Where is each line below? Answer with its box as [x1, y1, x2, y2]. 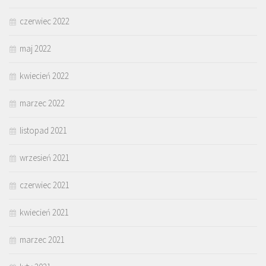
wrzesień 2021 [20, 152, 69, 164]
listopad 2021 [20, 125, 67, 137]
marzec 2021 [20, 234, 65, 246]
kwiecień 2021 [20, 207, 69, 218]
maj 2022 [20, 43, 51, 55]
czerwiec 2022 [20, 15, 69, 27]
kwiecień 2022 [20, 70, 69, 82]
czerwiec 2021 [20, 179, 69, 191]
